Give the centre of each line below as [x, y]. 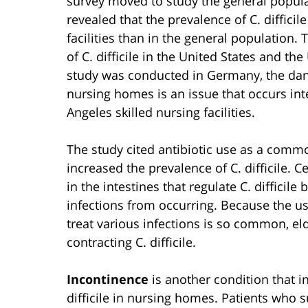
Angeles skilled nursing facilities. [161, 112]
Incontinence [108, 279]
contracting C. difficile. [131, 242]
